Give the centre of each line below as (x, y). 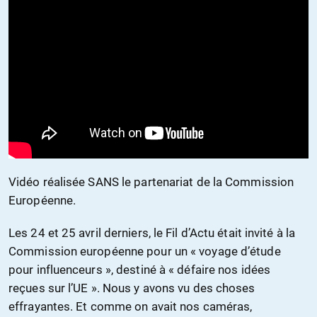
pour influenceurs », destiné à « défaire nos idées (140, 270)
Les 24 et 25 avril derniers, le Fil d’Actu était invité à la (152, 233)
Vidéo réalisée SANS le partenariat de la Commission (151, 182)
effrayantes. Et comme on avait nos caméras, (131, 307)
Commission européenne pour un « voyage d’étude (145, 252)
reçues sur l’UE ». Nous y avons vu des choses (132, 288)
